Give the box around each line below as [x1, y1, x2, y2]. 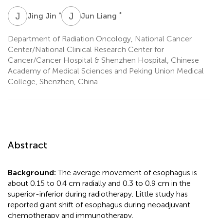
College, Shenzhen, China [8, 76, 98, 86]
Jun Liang [81, 11, 119, 20]
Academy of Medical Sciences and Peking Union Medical [8, 66, 204, 75]
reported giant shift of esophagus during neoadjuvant [8, 200, 190, 209]
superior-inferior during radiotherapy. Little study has [8, 189, 188, 199]
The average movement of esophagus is [58, 167, 197, 177]
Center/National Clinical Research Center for [8, 44, 164, 54]
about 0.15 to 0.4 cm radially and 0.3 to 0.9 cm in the [8, 178, 191, 188]
